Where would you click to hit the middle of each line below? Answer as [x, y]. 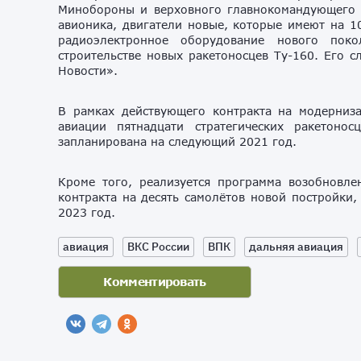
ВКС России [158, 246]
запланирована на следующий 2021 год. [177, 141]
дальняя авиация [296, 246]
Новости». [88, 70]
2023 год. [87, 212]
